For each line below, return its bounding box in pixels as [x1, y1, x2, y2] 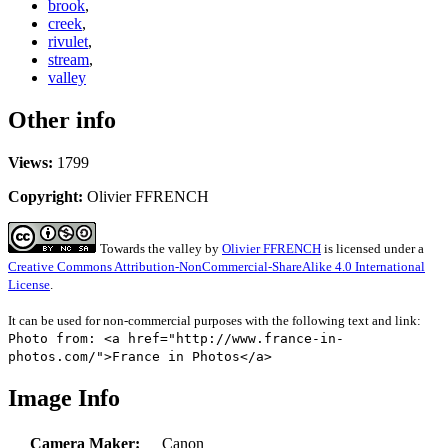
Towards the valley [100, 241, 202, 257]
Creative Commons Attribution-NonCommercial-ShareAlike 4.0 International [8, 259, 425, 275]
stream [48, 51, 89, 69]
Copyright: [8, 188, 83, 206]
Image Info [8, 384, 120, 411]
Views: [8, 154, 53, 172]
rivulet [48, 33, 88, 51]
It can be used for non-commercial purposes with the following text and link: [8, 313, 421, 329]
